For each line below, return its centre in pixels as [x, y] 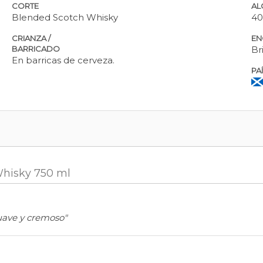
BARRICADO [36, 49]
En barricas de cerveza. [63, 60]
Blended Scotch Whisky [65, 18]
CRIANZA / [31, 38]
